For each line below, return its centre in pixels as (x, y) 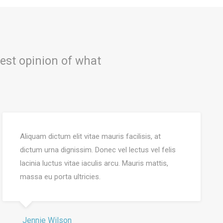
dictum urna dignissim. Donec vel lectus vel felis (98, 150)
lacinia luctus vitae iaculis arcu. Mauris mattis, (94, 163)
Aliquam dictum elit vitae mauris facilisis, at (90, 136)
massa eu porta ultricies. (60, 177)
